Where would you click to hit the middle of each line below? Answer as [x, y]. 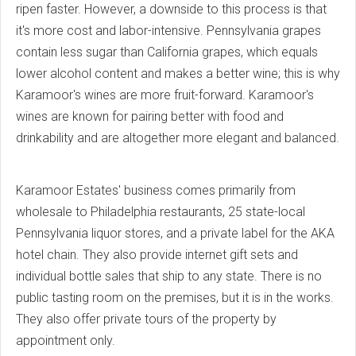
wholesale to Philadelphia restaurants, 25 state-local [161, 211]
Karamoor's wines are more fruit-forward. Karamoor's [165, 95]
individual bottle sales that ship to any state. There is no [169, 276]
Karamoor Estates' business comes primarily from [156, 190]
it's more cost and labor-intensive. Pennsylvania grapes [168, 30]
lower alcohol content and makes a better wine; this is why [178, 73]
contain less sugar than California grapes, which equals [167, 52]
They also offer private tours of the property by [146, 319]
